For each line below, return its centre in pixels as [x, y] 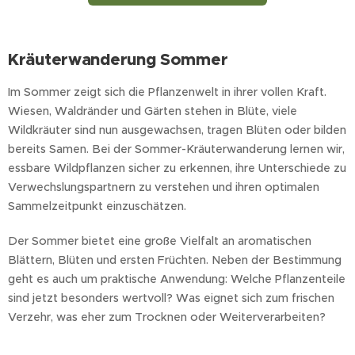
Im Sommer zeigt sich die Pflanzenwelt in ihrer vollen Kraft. [167, 92]
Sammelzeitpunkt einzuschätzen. [97, 206]
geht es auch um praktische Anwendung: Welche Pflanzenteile [177, 279]
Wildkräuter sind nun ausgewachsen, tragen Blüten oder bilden [177, 130]
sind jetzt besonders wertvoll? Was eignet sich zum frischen [171, 298]
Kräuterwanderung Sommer [118, 59]
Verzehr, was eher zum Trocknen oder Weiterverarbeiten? [167, 317]
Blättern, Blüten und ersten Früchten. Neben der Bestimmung [175, 260]
